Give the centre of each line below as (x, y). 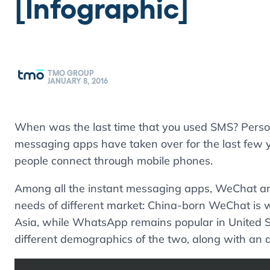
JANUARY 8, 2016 (78, 81)
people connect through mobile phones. (114, 161)
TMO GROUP (71, 73)
